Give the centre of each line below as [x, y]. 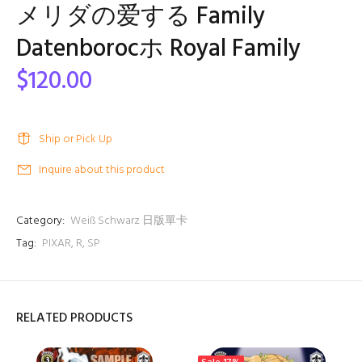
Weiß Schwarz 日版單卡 [129, 221]
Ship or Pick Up [76, 139]
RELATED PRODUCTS [74, 318]
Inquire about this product [102, 170]
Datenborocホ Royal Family [158, 49]
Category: [40, 221]
